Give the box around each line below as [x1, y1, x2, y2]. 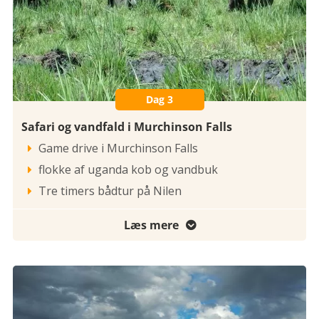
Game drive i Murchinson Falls [38, 140, 198, 157]
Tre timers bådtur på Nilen [38, 183, 182, 199]
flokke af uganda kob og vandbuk [38, 162, 218, 178]
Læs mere [123, 217, 179, 234]
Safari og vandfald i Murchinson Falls [21, 119, 232, 135]
